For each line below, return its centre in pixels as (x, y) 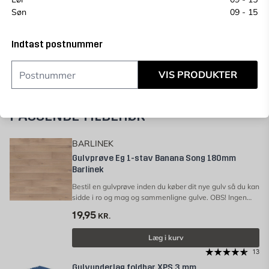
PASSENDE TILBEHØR (77, 116)
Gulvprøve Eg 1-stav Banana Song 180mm (154, 158)
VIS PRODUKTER (198, 75)
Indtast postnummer (57, 44)
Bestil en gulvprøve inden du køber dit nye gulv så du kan (166, 186)
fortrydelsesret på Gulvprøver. (121, 208)
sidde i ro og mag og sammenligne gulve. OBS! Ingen (159, 197)
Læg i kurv (166, 237)
